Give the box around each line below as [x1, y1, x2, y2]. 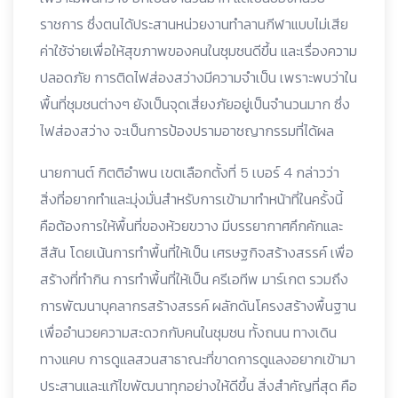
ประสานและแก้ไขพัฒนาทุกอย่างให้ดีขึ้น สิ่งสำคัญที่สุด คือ [40, 375, 357, 396]
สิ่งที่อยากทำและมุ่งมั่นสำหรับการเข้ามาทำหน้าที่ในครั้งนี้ [40, 188, 343, 210]
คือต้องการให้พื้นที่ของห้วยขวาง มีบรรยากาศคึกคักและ [40, 215, 343, 236]
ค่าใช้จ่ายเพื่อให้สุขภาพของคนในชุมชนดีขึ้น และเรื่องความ [40, 40, 357, 61]
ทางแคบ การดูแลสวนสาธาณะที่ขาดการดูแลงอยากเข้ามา [40, 348, 355, 370]
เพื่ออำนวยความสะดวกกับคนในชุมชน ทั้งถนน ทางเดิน [40, 322, 337, 343]
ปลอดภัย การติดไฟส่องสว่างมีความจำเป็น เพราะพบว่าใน [40, 67, 357, 88]
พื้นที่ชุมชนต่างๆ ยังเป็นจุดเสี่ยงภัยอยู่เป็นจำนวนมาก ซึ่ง [40, 93, 350, 115]
